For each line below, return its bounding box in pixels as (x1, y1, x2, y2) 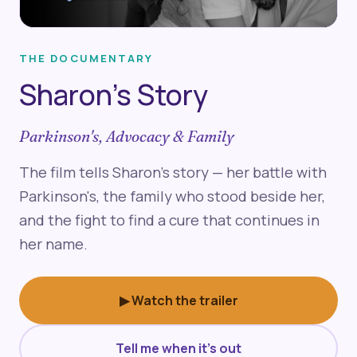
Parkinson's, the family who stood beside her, (19, 186, 325, 207)
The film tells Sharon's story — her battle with (19, 162, 327, 183)
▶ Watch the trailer (119, 292, 238, 310)
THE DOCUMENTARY (19, 51, 154, 66)
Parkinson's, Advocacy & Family (19, 127, 234, 147)
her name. (19, 233, 88, 255)
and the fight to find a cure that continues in (19, 210, 320, 231)
